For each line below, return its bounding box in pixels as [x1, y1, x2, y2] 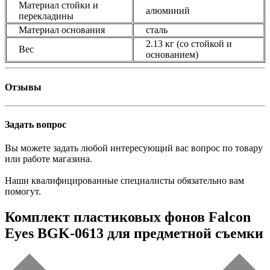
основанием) [146, 49, 198, 60]
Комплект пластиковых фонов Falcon [5, 209, 251, 225]
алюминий [146, 5, 190, 16]
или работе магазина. [5, 154, 92, 165]
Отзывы [5, 81, 42, 92]
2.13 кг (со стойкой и [146, 39, 232, 49]
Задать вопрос [5, 119, 66, 130]
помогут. [5, 186, 41, 197]
